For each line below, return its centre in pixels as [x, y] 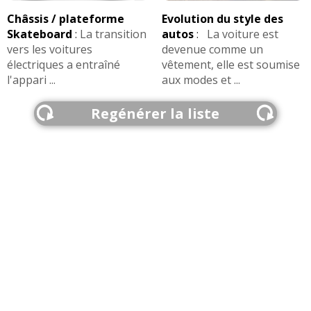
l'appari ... [31, 79]
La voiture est [239, 34]
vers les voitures [50, 49]
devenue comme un [212, 49]
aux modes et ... [201, 79]
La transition [113, 34]
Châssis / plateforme [66, 18]
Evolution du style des [222, 18]
